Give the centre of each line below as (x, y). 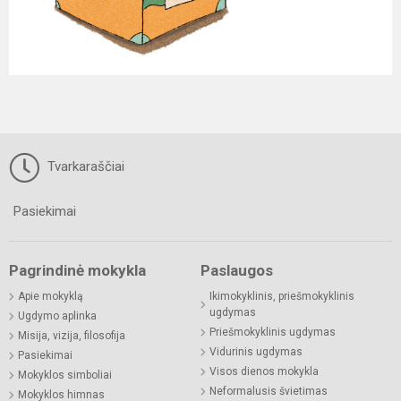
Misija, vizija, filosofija (72, 335)
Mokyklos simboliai (65, 375)
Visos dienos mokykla (264, 371)
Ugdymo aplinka (57, 316)
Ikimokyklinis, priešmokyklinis (282, 296)
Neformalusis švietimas (269, 391)
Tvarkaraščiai (84, 166)
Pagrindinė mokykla (77, 270)
